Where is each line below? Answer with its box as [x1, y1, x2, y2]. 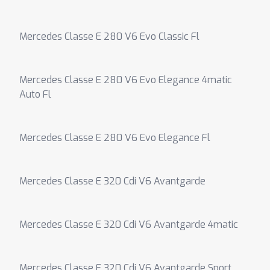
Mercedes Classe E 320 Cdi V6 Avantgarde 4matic [19, 218, 238, 231]
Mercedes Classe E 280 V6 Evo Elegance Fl [19, 131, 210, 144]
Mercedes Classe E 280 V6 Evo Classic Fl [19, 30, 199, 43]
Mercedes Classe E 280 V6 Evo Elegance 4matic [19, 74, 232, 86]
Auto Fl [19, 88, 51, 101]
